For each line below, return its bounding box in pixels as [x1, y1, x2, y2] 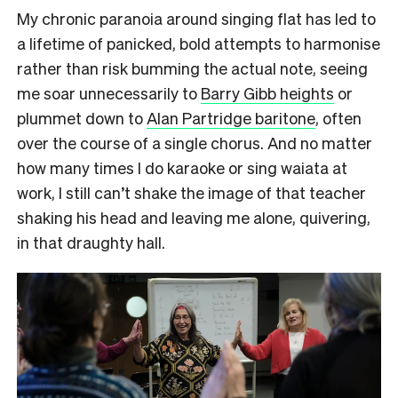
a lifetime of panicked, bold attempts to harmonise [17, 32, 380, 53]
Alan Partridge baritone [147, 107, 315, 128]
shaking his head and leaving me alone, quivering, [17, 206, 370, 227]
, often [315, 107, 362, 128]
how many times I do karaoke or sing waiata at [17, 156, 347, 178]
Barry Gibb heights [201, 82, 334, 103]
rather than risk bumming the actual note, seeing [17, 57, 368, 78]
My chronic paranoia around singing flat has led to [17, 7, 376, 28]
